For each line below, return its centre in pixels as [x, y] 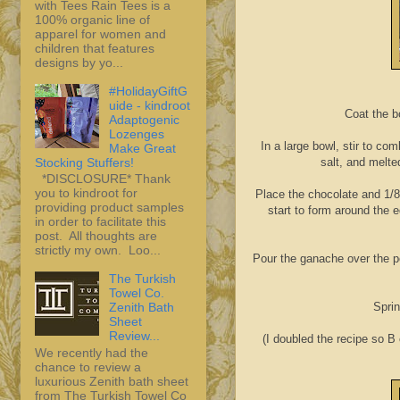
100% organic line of [92, 19]
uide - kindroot [149, 105]
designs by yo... [79, 62]
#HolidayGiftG [148, 91]
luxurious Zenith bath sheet [112, 382]
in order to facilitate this [100, 222]
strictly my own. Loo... [98, 250]
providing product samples [109, 208]
